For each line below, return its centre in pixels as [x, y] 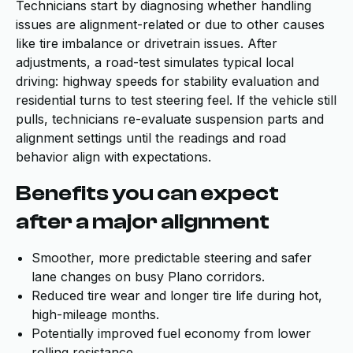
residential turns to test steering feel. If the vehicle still [176, 100]
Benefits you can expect [147, 193]
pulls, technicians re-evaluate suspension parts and [170, 119]
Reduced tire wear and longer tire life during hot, [177, 295]
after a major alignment [143, 221]
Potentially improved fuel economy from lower [171, 333]
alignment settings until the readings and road [151, 138]
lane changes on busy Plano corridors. [148, 277]
